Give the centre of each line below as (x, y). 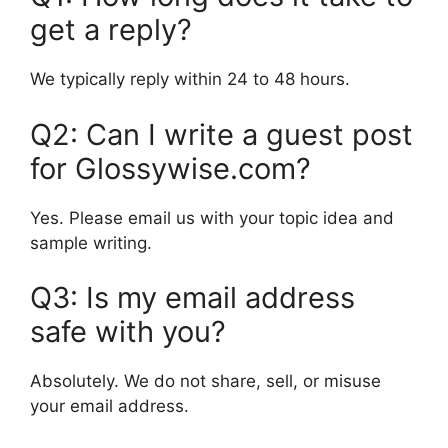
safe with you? (128, 332)
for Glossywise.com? (170, 168)
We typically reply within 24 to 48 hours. (190, 79)
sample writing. (91, 242)
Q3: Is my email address (192, 298)
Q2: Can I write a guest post (221, 134)
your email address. (109, 406)
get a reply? (111, 30)
